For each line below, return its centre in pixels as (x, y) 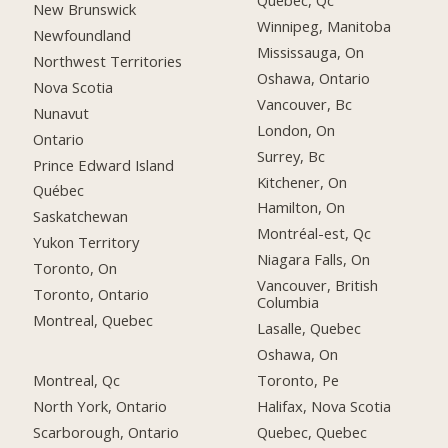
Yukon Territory (86, 242)
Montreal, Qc (77, 379)
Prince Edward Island (104, 164)
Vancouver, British (318, 285)
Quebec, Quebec (312, 431)
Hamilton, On (301, 207)
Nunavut (61, 112)
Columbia (288, 302)
